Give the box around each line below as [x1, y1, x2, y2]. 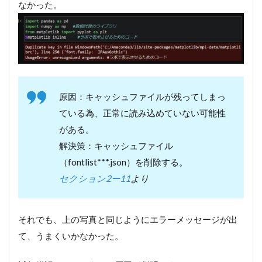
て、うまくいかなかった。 [18, 230, 123, 242]
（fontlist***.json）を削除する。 [59, 157, 188, 168]
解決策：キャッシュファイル [59, 140, 173, 151]
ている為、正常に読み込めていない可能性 [59, 108, 226, 119]
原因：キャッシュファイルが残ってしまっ [59, 91, 226, 102]
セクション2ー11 [59, 173, 130, 184]
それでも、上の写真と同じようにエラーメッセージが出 [18, 214, 237, 225]
